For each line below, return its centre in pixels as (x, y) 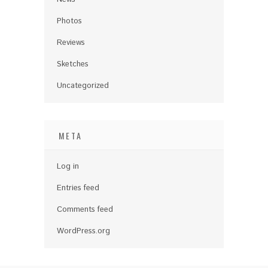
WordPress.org (83, 231)
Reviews (71, 42)
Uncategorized (83, 86)
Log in (68, 166)
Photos (69, 21)
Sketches (73, 64)
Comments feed (85, 209)
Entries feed (78, 188)
